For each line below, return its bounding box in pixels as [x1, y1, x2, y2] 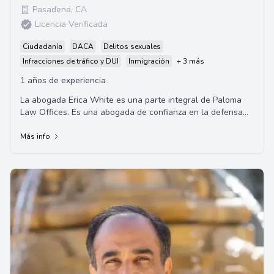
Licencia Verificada [35, 18, 108, 30]
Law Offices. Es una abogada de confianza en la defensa [20, 106, 243, 118]
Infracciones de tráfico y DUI [23, 56, 119, 66]
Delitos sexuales [103, 42, 161, 51]
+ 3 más [177, 56, 204, 66]
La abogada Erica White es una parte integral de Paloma [20, 94, 242, 106]
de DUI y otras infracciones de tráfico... [20, 119, 171, 130]
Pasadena [32, 4, 71, 15]
